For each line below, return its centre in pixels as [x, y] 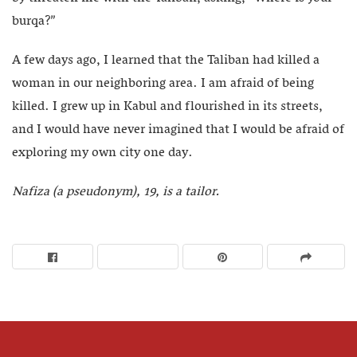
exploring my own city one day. [102, 153]
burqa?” [34, 22]
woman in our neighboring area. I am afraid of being [163, 84]
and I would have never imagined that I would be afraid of [178, 130]
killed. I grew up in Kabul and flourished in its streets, [167, 107]
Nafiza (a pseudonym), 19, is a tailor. [116, 192]
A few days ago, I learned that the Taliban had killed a [166, 61]
